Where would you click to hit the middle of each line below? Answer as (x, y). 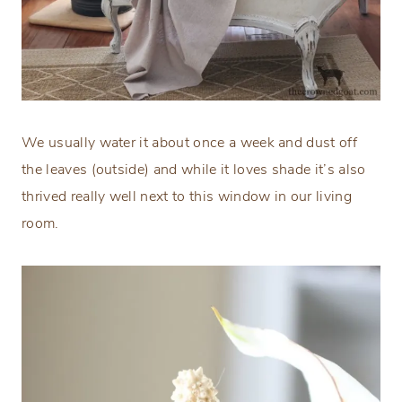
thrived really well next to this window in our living (187, 196)
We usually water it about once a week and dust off (190, 142)
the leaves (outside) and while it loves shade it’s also (194, 169)
